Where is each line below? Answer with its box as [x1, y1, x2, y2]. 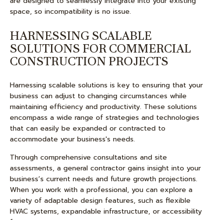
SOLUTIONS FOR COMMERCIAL [10, 41, 191, 56]
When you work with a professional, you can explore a [10, 185, 192, 195]
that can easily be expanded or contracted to [10, 123, 165, 134]
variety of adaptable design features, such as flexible [10, 195, 191, 206]
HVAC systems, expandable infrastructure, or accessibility [10, 206, 202, 217]
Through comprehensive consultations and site [10, 152, 167, 163]
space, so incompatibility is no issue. [10, 6, 131, 17]
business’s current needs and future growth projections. [10, 174, 197, 184]
